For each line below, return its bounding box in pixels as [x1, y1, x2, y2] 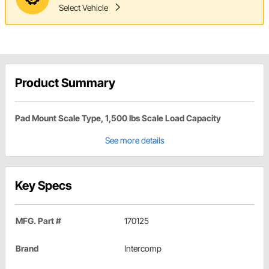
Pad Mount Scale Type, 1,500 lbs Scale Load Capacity [15, 113, 221, 124]
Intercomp [124, 243, 162, 254]
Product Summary [15, 76, 115, 91]
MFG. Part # [16, 216, 61, 226]
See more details [104, 135, 165, 146]
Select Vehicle [59, 2, 108, 13]
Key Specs [15, 178, 72, 193]
